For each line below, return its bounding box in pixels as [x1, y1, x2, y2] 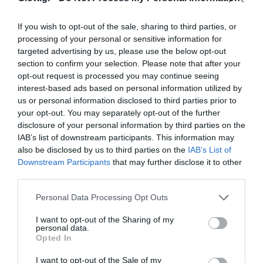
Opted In [36, 232, 72, 242]
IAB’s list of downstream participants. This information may [18, 132, 234, 142]
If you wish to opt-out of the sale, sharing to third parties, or [18, 21, 237, 31]
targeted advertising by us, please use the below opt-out [18, 46, 226, 56]
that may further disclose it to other [110, 157, 242, 167]
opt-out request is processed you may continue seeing [18, 70, 219, 80]
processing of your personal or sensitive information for [18, 33, 222, 43]
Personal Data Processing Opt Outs [36, 193, 168, 202]
